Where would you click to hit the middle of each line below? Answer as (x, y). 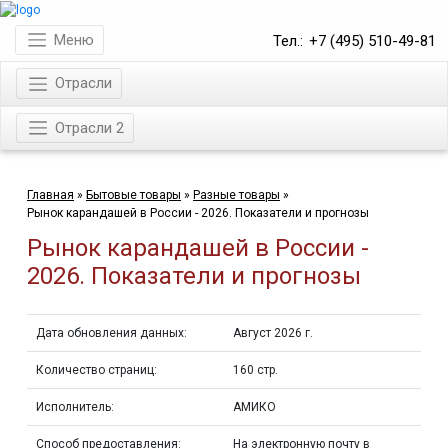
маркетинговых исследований (239, 30)
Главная (50, 195)
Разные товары (236, 195)
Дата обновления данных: (111, 333)
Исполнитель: (75, 407)
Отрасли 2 (89, 127)
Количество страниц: (96, 370)
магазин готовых (192, 18)
